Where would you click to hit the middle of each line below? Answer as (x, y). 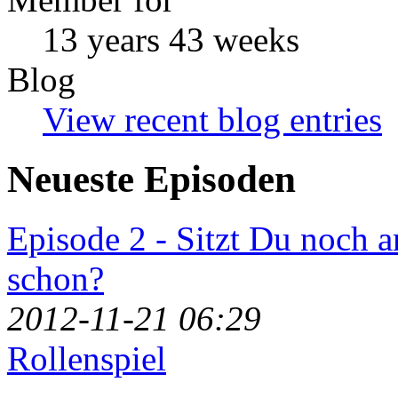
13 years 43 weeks (171, 39)
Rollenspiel (87, 358)
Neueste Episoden (151, 179)
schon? (56, 278)
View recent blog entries (212, 119)
